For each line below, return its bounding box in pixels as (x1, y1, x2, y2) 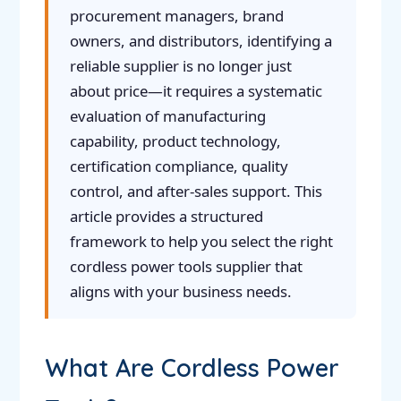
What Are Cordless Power (44, 353, 339, 383)
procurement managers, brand (69, 5, 284, 26)
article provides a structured (69, 206, 263, 226)
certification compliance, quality (69, 156, 288, 176)
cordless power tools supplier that (69, 256, 303, 277)
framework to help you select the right (69, 231, 333, 252)
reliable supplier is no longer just (69, 55, 292, 76)
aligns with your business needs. (69, 281, 292, 302)
